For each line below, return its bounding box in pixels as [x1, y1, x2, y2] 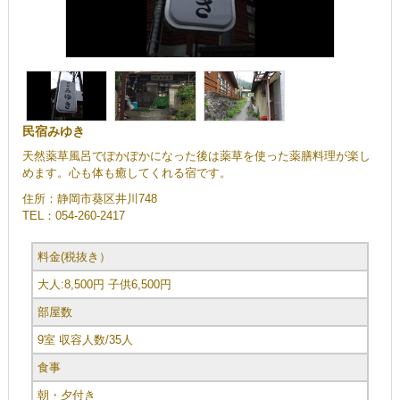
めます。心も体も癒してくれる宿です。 [21, 166, 231, 180]
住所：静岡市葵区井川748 [21, 192, 157, 206]
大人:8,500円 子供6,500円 [37, 278, 171, 292]
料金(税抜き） [37, 250, 111, 264]
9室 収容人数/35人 [37, 333, 133, 347]
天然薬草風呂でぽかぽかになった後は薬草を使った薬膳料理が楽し [21, 149, 371, 163]
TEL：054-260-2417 [21, 209, 125, 223]
